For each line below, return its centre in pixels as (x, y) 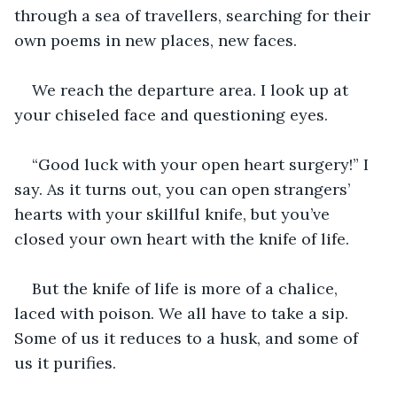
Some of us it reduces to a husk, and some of (188, 338)
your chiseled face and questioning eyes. (171, 114)
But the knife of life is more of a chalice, (187, 288)
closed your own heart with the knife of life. (182, 238)
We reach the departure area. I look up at (192, 90)
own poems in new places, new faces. (156, 40)
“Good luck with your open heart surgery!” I (202, 164)
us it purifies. (65, 362)
